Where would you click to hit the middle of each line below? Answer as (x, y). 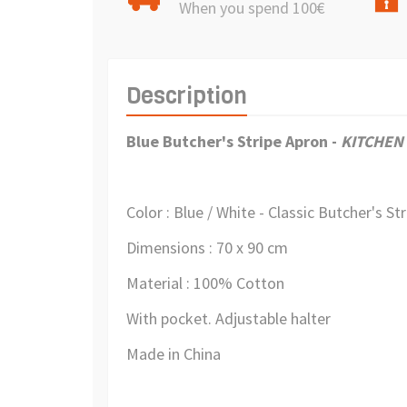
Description (187, 95)
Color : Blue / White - (197, 212)
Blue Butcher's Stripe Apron (229, 141)
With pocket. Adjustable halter (228, 318)
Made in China (174, 353)
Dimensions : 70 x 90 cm (207, 247)
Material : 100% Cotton (205, 283)
